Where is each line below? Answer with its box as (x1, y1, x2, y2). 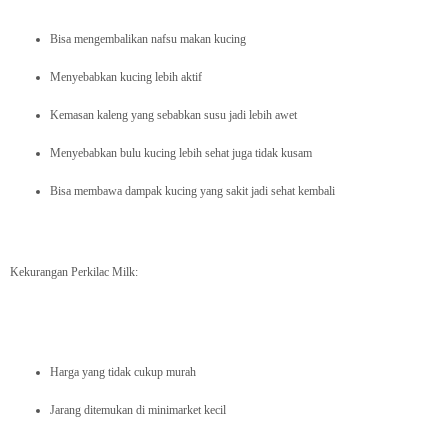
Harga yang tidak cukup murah (50, 365, 196, 380)
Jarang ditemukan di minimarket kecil (50, 403, 226, 418)
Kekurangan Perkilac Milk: (10, 265, 138, 280)
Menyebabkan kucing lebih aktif (50, 70, 202, 85)
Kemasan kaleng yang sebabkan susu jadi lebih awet (50, 108, 297, 123)
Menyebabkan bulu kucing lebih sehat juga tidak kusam (50, 146, 312, 161)
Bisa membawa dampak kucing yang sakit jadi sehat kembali (50, 184, 335, 199)
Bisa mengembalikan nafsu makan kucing (50, 32, 246, 47)
